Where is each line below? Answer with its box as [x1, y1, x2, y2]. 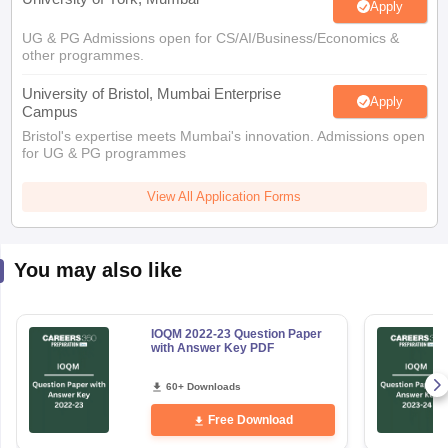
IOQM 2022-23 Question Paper [150, 327, 322, 341]
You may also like [13, 259, 182, 281]
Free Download [207, 413, 293, 427]
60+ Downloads [165, 381, 241, 392]
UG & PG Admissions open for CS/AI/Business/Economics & [21, 30, 399, 46]
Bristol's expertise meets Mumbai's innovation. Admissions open [21, 128, 425, 144]
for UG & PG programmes [21, 145, 186, 161]
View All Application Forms [147, 189, 301, 204]
